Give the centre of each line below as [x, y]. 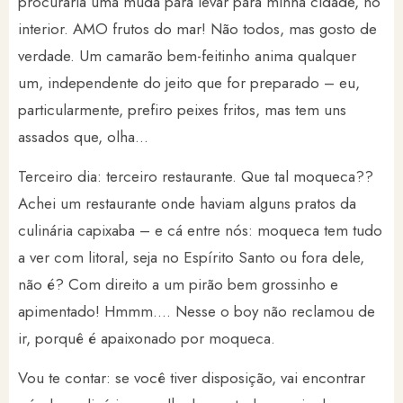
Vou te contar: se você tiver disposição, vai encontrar [192, 378]
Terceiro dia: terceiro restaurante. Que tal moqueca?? [196, 176]
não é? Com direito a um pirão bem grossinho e [178, 284]
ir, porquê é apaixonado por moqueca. [147, 338]
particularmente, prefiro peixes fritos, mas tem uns [182, 109]
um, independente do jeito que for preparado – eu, [189, 82]
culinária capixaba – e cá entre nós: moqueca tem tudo [200, 230]
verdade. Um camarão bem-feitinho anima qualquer [187, 55]
